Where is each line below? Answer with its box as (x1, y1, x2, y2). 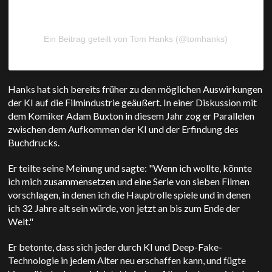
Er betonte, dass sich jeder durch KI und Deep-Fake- (8, 241, 223, 253)
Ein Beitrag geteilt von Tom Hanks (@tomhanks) (44, 34, 228, 44)
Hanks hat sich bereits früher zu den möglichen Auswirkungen (8, 83, 263, 95)
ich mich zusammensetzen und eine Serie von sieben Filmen (8, 175, 250, 188)
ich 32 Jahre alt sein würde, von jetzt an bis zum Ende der (8, 202, 240, 214)
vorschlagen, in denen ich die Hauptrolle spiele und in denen (8, 189, 251, 201)
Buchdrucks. (8, 137, 62, 149)
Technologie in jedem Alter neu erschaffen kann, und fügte (8, 254, 246, 267)
